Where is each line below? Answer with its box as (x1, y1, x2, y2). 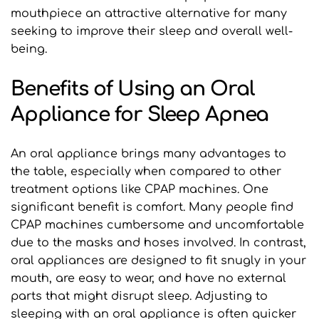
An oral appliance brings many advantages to (11, 147, 286, 161)
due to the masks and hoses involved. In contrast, (11, 236, 306, 250)
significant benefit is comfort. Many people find (11, 201, 293, 214)
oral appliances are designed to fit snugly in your (11, 254, 306, 268)
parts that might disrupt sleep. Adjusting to (11, 290, 268, 303)
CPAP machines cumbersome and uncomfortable (11, 219, 304, 232)
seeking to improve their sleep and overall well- (11, 25, 293, 38)
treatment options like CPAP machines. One (11, 183, 268, 197)
